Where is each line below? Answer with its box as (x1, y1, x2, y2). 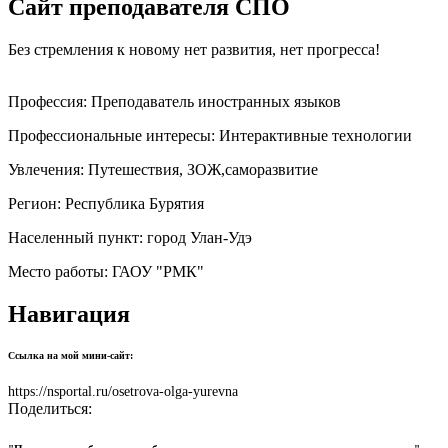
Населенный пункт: (8, 228, 147, 246)
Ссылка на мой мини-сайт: (8, 349, 133, 361)
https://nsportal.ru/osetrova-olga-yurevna (8, 383, 238, 400)
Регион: (8, 194, 65, 212)
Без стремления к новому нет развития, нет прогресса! (8, 40, 380, 58)
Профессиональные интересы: (8, 126, 219, 144)
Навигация (8, 300, 130, 327)
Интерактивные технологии (219, 126, 412, 144)
